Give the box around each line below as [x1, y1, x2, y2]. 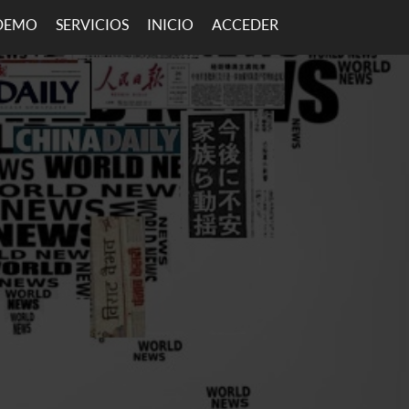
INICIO [147, 16, 194, 33]
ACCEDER [212, 16, 278, 33]
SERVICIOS [56, 16, 129, 33]
